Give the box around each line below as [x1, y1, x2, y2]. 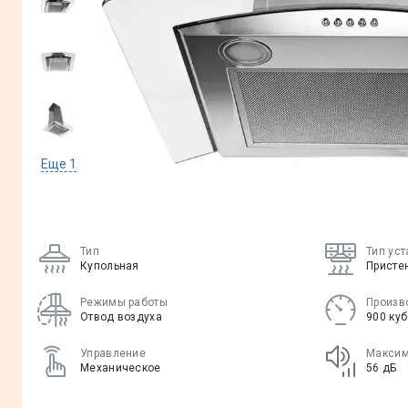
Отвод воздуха [80, 311, 162, 323]
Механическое [80, 362, 161, 374]
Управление [80, 347, 146, 360]
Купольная [80, 260, 139, 272]
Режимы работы [80, 296, 168, 309]
